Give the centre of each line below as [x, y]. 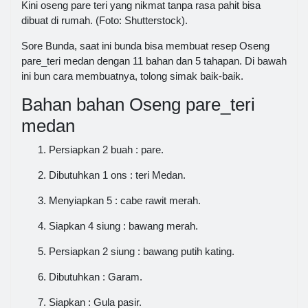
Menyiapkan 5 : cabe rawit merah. [125, 200]
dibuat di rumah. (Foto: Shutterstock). [104, 21]
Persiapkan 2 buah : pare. [106, 149]
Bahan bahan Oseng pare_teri [138, 105]
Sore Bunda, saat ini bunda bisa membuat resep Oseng [145, 46]
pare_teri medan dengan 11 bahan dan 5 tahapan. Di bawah [154, 61]
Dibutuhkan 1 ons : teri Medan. [117, 175]
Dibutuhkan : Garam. [96, 276]
